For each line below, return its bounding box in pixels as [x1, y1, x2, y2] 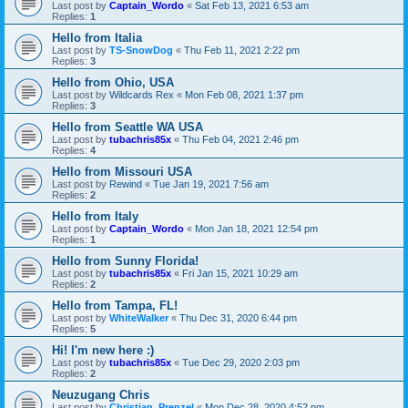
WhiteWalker [109, 311, 168, 323]
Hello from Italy [52, 209, 138, 223]
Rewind [109, 178, 142, 189]
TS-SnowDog [109, 44, 173, 56]
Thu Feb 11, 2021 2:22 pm [184, 44, 300, 56]
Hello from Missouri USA [52, 164, 192, 178]
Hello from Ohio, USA [52, 75, 174, 89]
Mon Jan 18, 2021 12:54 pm [195, 222, 318, 234]
